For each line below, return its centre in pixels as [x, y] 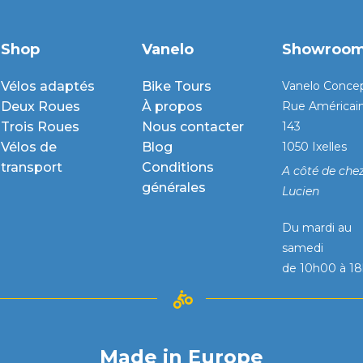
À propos [172, 106]
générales [173, 187]
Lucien [301, 191]
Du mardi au [317, 227]
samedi [303, 248]
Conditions [177, 167]
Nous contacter [192, 126]
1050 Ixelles [314, 146]
